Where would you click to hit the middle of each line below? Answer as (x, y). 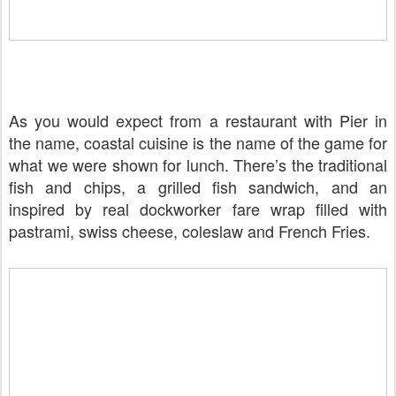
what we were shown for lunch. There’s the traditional (198, 164)
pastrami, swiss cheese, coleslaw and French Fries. (190, 230)
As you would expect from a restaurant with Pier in (198, 120)
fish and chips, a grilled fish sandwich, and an (198, 186)
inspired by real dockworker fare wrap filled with (198, 208)
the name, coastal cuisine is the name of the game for (198, 142)
